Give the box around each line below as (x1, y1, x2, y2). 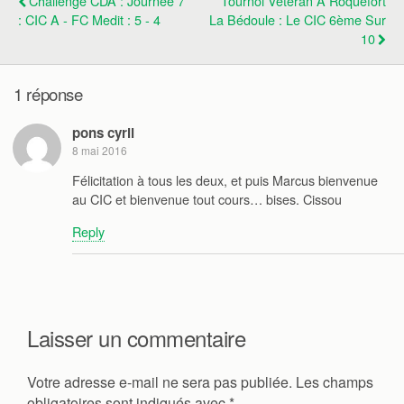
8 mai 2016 (72, 142, 127, 158)
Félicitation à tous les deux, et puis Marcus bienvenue (72, 170, 378, 190)
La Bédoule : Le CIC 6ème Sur (209, 10, 386, 30)
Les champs (296, 371, 373, 392)
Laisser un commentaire (27, 321, 246, 353)
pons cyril (72, 122, 134, 142)
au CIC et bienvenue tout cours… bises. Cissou (72, 189, 342, 209)
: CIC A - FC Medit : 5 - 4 (18, 10, 161, 30)
